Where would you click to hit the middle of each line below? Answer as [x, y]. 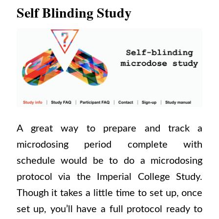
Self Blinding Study [74, 13]
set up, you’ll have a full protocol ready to [109, 209]
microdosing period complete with [109, 144]
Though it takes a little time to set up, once [109, 193]
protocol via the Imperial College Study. [109, 177]
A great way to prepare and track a [109, 128]
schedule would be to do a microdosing [109, 161]
